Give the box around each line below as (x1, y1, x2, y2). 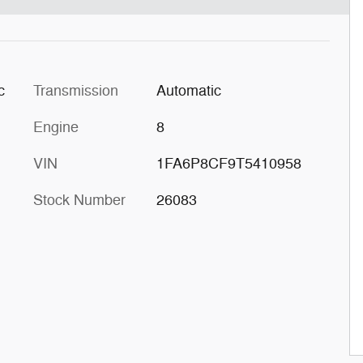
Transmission (33, 81, 118, 100)
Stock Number (33, 190, 126, 209)
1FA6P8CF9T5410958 (156, 154, 301, 173)
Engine (33, 117, 79, 136)
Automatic (156, 81, 221, 100)
